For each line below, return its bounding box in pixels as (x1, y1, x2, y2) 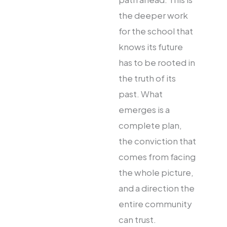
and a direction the (119, 182, 195, 194)
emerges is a (119, 104, 170, 116)
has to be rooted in (119, 57, 195, 68)
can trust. (119, 214, 156, 225)
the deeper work (119, 10, 188, 21)
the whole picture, (119, 167, 194, 178)
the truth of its (119, 72, 176, 84)
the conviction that (119, 135, 196, 147)
